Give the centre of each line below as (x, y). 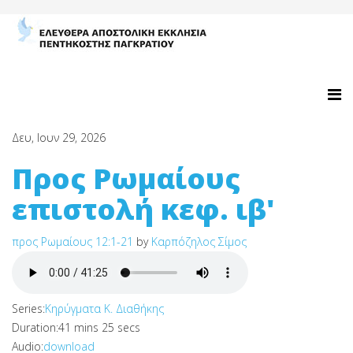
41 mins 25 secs (99, 327)
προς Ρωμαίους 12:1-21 (72, 242)
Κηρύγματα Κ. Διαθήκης (104, 308)
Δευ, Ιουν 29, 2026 (59, 137)
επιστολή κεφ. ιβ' (143, 209)
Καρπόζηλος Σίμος (199, 242)
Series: (28, 308)
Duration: (35, 327)
